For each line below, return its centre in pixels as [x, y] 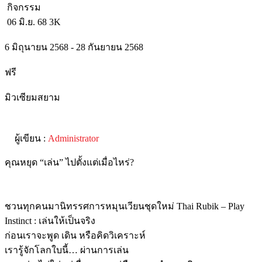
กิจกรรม [23, 7]
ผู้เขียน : [31, 138]
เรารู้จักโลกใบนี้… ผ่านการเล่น [67, 250]
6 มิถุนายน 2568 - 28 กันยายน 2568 [74, 47]
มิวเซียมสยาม [32, 97]
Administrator [73, 138]
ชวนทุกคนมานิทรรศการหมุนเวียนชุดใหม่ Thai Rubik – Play [125, 206]
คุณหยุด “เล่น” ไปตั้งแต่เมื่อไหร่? [69, 162]
